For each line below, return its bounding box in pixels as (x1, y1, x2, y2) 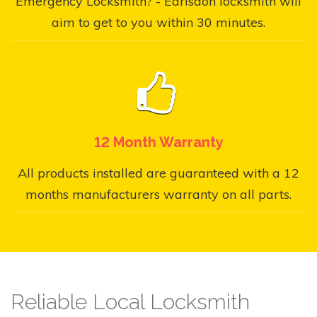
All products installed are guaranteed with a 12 (18, 165, 299, 182)
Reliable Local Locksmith (11, 289, 250, 315)
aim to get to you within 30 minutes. (52, 14, 265, 31)
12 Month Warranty (93, 134, 224, 151)
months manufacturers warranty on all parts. (25, 186, 292, 203)
